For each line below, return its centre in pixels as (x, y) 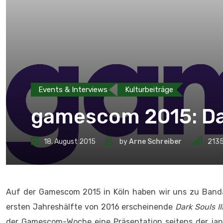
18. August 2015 (70, 142)
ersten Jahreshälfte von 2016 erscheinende (91, 207)
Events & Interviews (73, 90)
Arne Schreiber (155, 142)
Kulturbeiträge (149, 90)
